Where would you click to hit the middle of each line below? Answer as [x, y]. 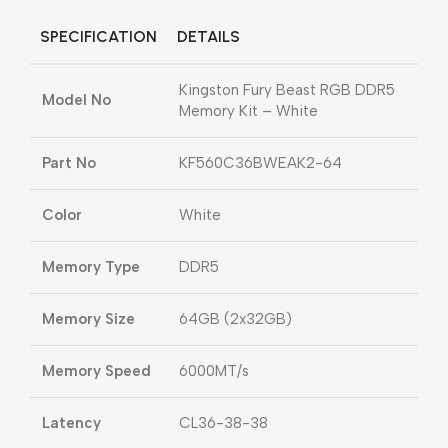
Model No [76, 100]
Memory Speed [96, 371]
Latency [71, 423]
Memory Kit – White [248, 111]
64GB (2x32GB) [235, 319]
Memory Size [88, 319]
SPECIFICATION [98, 37]
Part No [69, 163]
